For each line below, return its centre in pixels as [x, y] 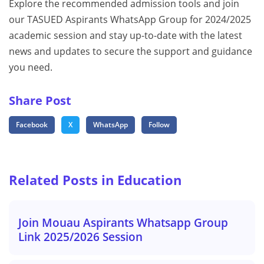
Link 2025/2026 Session [80, 237]
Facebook [32, 125]
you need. [31, 67]
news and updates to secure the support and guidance [131, 52]
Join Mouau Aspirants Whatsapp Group [123, 223]
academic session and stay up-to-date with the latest [126, 36]
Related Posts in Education [95, 180]
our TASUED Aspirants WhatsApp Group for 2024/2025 [130, 20]
